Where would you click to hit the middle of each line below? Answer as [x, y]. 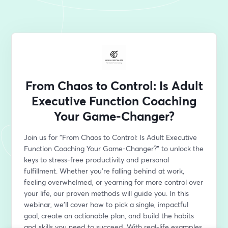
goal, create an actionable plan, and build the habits [109, 216]
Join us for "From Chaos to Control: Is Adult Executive [111, 137]
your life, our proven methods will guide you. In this [107, 193]
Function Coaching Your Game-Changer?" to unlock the [114, 148]
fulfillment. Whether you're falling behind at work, [104, 171]
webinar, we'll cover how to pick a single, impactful [106, 204]
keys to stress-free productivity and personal [97, 160]
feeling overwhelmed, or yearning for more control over [114, 182]
